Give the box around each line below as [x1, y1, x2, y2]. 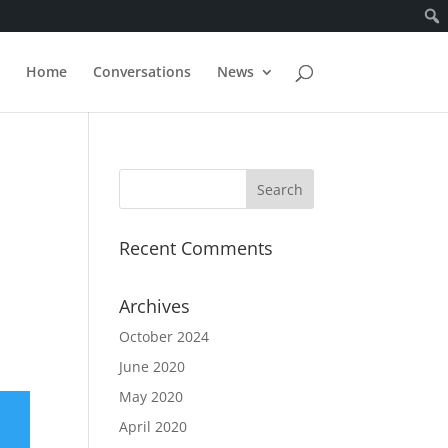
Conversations [92, 62, 191, 81]
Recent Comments [119, 236, 274, 260]
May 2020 [119, 387, 184, 406]
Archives [119, 294, 191, 318]
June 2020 [119, 357, 186, 376]
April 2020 [119, 417, 188, 436]
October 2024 [119, 327, 210, 346]
